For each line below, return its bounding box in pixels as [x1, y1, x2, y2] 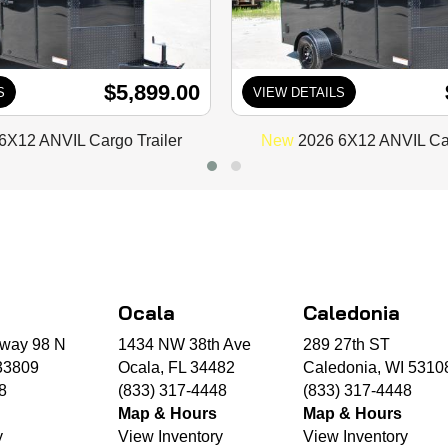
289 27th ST [303, 336, 390, 354]
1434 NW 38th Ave [118, 336, 251, 354]
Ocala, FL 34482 [118, 359, 235, 377]
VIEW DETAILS [253, 84, 346, 100]
